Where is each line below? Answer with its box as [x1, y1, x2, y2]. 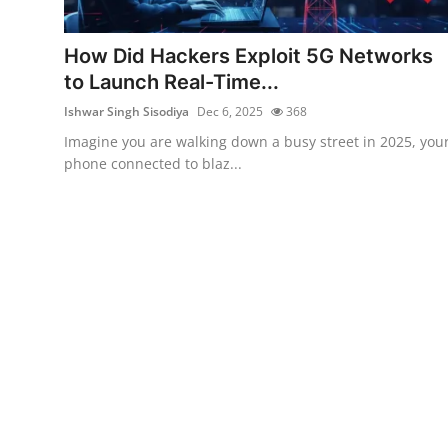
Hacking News [15, 65, 124, 85]
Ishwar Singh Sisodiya [64, 102, 189, 120]
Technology [15, 21, 103, 41]
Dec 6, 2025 [197, 102, 263, 120]
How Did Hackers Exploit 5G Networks [64, 43, 433, 68]
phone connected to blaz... [64, 153, 242, 173]
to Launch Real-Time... [64, 69, 279, 94]
